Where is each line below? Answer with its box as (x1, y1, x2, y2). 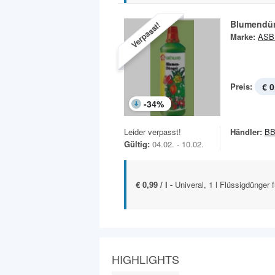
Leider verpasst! (124, 125, 181, 137)
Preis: (230, 80, 252, 92)
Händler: (230, 125, 262, 137)
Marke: (230, 30, 255, 42)
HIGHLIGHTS (112, 250, 179, 267)
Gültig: (124, 137, 150, 150)
